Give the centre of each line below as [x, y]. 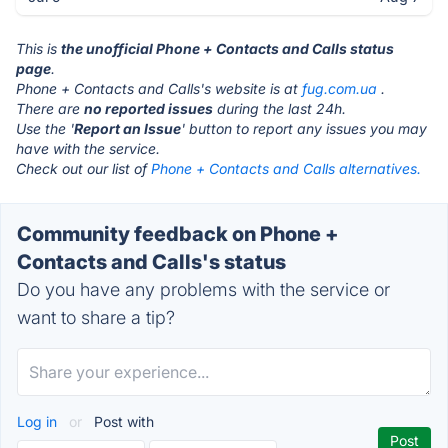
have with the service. [88, 148]
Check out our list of [83, 168]
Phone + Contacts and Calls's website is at [159, 88]
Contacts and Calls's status [151, 262]
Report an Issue [127, 128]
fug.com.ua [339, 88]
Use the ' [45, 128]
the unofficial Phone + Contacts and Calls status [227, 48]
